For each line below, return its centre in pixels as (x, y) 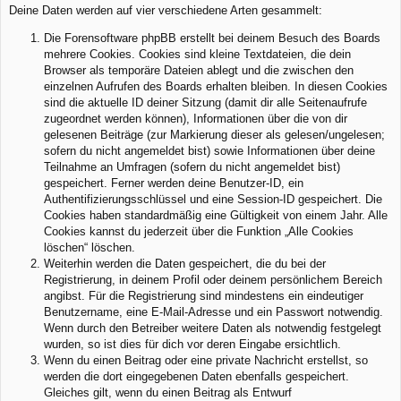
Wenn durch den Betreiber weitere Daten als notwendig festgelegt (213, 328)
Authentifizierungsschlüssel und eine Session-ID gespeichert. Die (213, 200)
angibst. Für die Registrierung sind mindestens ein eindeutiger (204, 296)
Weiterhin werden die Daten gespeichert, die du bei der (185, 264)
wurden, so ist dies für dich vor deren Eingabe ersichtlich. (192, 345)
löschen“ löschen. (90, 248)
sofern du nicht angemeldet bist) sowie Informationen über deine (209, 151)
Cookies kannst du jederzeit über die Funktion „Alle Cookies (199, 232)
